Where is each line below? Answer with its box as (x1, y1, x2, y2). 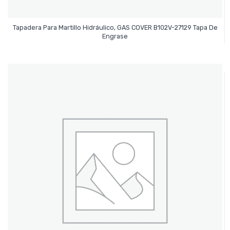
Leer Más (101, 27, 129, 35)
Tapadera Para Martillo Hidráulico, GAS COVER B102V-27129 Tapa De (12, 23, 218, 31)
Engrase (102, 32, 128, 40)
